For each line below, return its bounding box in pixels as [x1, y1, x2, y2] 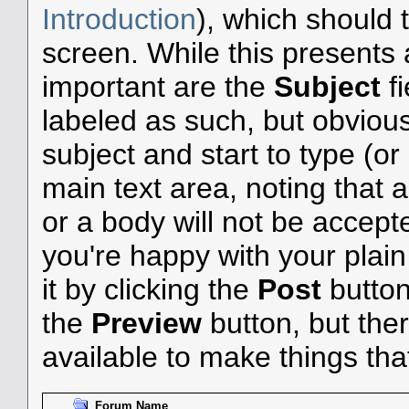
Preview [90, 307, 202, 341]
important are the [41, 70, 274, 104]
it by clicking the [41, 273, 257, 307]
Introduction [41, 3, 196, 37]
